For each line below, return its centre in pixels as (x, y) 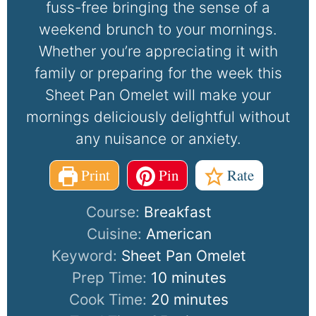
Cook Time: (110, 300)
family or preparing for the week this (158, 73)
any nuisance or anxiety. (158, 139)
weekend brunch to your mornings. (158, 30)
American (178, 234)
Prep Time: (111, 278)
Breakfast (178, 212)
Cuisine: (116, 234)
